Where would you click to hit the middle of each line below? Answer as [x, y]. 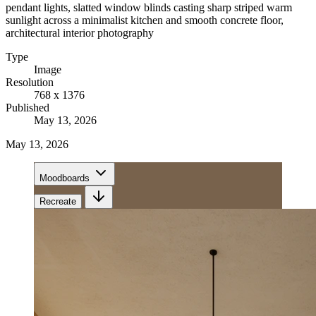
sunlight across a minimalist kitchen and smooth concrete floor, [145, 20]
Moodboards [65, 178]
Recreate [58, 201]
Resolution [30, 82]
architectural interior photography [80, 32]
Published [28, 107]
